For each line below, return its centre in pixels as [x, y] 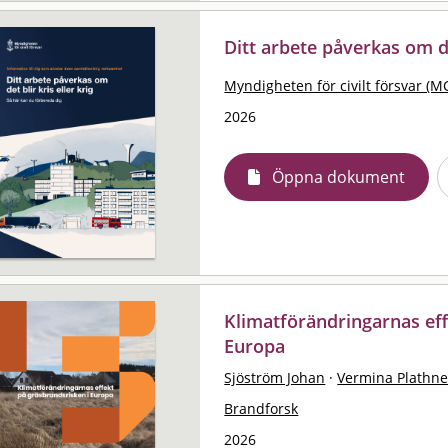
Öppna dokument [339, 176]
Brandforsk [261, 408]
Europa [255, 345]
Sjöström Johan [275, 377]
